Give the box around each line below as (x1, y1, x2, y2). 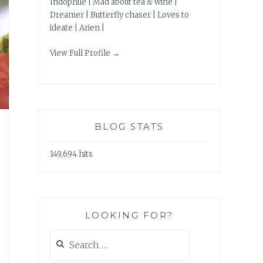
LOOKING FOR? (85, 210, 174, 221)
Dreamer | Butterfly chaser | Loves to (50, 10, 189, 21)
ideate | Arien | (50, 23, 104, 33)
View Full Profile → (50, 48, 120, 58)
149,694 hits (50, 149, 93, 159)
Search (49, 230, 76, 241)
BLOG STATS (94, 121, 164, 133)
